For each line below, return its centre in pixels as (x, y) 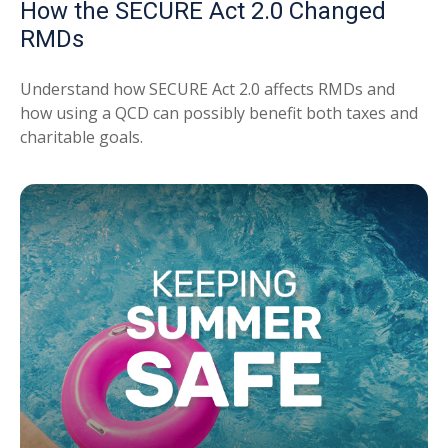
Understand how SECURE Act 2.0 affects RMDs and (207, 88)
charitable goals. (81, 136)
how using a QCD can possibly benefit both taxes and (219, 112)
